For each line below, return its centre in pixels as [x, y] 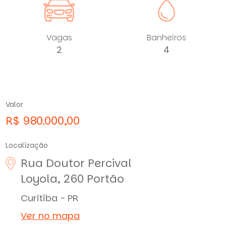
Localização [27, 145]
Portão [106, 179]
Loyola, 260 [54, 179]
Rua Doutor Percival [76, 163]
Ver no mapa [50, 215]
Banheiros [167, 37]
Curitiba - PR [50, 198]
